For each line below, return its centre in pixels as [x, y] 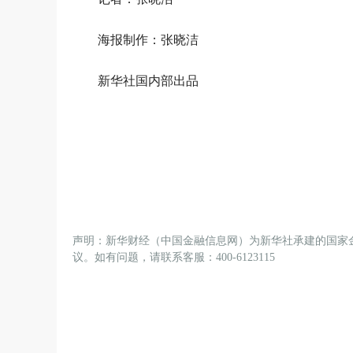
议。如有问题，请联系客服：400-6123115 [174, 258]
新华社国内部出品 [148, 81]
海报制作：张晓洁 [148, 40]
